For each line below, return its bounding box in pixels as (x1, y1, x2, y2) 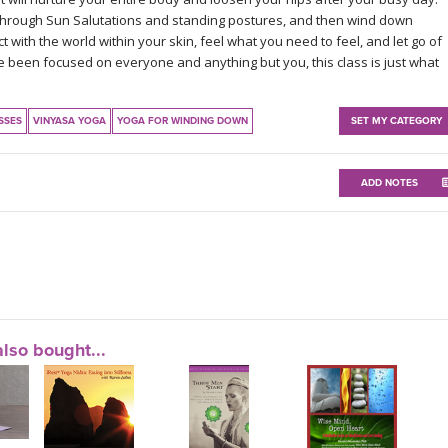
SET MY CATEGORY (351, 114, 442, 127)
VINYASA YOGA (33, 114, 106, 127)
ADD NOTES (360, 176, 418, 189)
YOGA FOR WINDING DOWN (117, 114, 248, 127)
